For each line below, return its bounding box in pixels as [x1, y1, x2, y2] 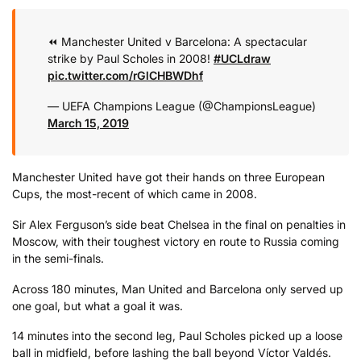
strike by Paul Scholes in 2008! [48, 52, 214, 66]
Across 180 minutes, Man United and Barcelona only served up [12, 281, 343, 296]
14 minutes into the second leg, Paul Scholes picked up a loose [12, 329, 342, 343]
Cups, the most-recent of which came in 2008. [12, 187, 257, 201]
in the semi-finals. [12, 251, 104, 265]
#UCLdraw [214, 52, 271, 66]
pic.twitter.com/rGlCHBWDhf [48, 68, 203, 83]
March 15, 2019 [48, 115, 129, 130]
